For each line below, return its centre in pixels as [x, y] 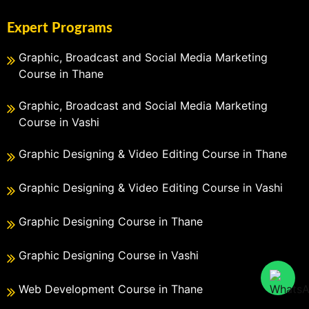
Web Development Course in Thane [111, 289]
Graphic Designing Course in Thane [111, 221]
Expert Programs [60, 28]
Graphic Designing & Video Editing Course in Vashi [151, 187]
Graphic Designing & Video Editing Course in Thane [153, 153]
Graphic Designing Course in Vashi [109, 255]
